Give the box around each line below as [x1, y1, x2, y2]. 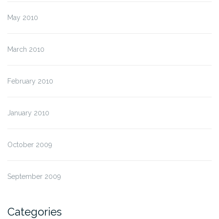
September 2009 [7, 172, 61, 180]
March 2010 [7, 45, 44, 53]
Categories [7, 205, 62, 218]
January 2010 [7, 109, 49, 117]
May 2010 [7, 13, 38, 22]
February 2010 [7, 77, 53, 85]
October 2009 [7, 140, 52, 149]
